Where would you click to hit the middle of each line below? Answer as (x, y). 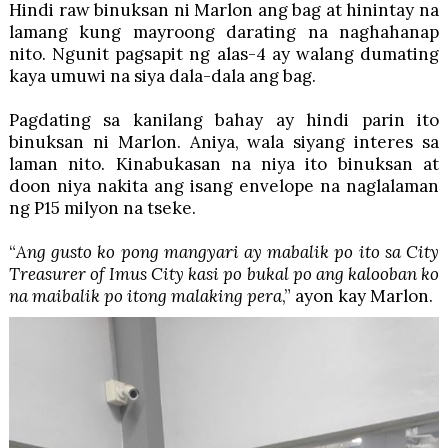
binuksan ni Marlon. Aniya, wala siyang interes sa (224, 141)
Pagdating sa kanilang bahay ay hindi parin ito (224, 119)
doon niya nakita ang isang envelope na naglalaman (224, 185)
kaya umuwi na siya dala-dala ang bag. (162, 75)
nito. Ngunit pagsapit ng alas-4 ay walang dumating (224, 53)
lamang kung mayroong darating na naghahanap (224, 31)
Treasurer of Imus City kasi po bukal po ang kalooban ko (224, 273)
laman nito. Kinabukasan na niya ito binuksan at (224, 163)
